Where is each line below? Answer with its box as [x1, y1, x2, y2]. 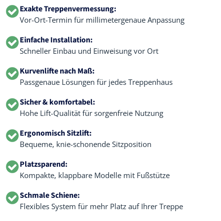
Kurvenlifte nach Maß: [20, 66, 95, 76]
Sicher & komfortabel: [20, 97, 95, 108]
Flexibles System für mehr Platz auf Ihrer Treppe [20, 201, 183, 211]
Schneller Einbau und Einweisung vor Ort [20, 46, 158, 56]
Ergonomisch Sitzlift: [20, 128, 92, 139]
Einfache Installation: [20, 35, 93, 45]
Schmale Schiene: [20, 190, 80, 201]
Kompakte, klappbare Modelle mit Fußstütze [20, 170, 170, 180]
